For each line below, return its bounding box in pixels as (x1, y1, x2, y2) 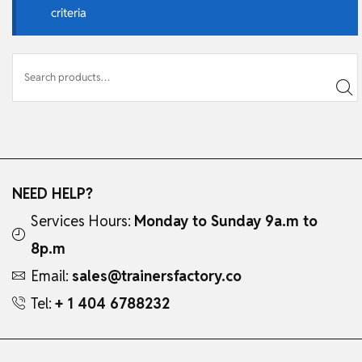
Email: (31, 266, 72, 285)
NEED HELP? (12, 183, 97, 203)
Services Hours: (31, 211, 134, 230)
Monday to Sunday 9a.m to (134, 211, 318, 230)
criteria (50, 4, 86, 20)
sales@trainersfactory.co (72, 266, 242, 285)
